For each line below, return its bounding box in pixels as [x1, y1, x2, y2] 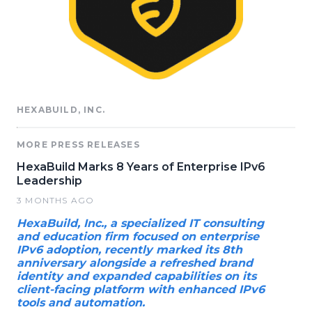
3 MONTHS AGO [17, 194, 95, 205]
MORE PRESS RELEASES [17, 139, 140, 150]
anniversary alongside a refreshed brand [17, 256, 253, 270]
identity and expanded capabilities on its [17, 269, 256, 283]
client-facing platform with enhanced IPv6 [17, 282, 265, 296]
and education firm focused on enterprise [17, 229, 259, 243]
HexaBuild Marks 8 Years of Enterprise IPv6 [17, 159, 265, 173]
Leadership [17, 173, 82, 187]
